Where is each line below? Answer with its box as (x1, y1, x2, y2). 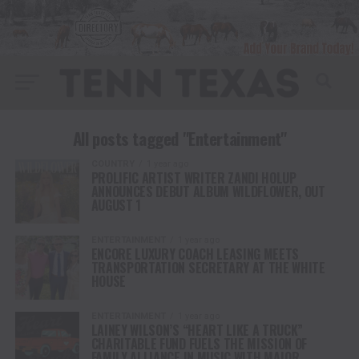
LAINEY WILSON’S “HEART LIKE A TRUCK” (91, 320, 304, 340)
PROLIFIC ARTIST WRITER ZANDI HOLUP (91, 167, 296, 188)
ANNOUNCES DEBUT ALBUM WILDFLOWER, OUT (91, 181, 325, 201)
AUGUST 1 (91, 195, 142, 215)
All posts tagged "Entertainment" (72, 125, 287, 151)
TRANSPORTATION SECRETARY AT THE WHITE (91, 257, 325, 277)
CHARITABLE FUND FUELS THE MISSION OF (91, 333, 308, 353)
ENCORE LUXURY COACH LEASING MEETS (91, 244, 300, 264)
